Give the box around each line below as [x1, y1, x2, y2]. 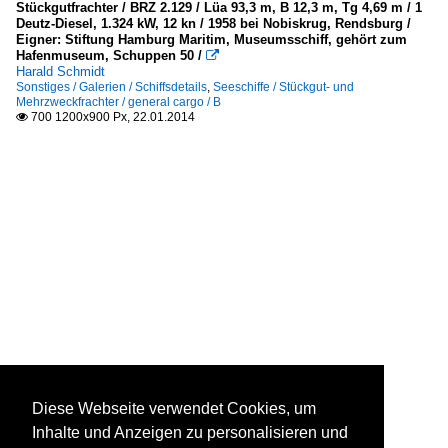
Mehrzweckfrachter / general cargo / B [16, 95, 221, 109]
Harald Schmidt [16, 64, 105, 79]
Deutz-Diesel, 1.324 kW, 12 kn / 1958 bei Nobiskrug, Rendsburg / [16, 16, 411, 31]
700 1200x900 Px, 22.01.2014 [28, 110, 195, 124]
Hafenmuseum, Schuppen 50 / [16, 48, 206, 63]
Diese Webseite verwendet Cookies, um [32, 400, 316, 418]
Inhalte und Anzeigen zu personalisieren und [32, 424, 348, 442]
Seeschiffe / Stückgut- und [213, 80, 354, 94]
